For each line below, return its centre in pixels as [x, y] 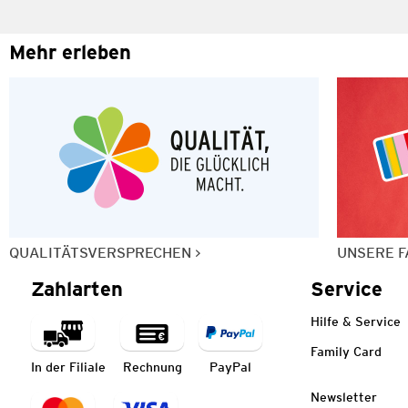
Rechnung [152, 367]
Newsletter [344, 397]
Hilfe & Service [356, 321]
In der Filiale [68, 367]
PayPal [230, 367]
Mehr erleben [70, 51]
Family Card [346, 351]
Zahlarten [77, 288]
